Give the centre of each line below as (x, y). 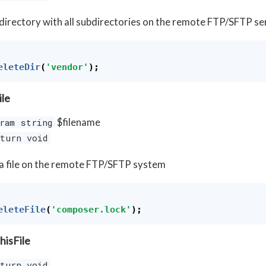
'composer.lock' (91, 210)
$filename (77, 122)
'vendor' (67, 67)
